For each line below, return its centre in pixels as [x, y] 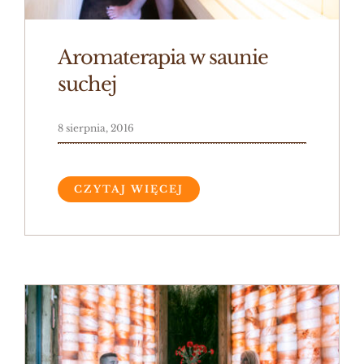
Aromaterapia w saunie [162, 57]
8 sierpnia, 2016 [95, 128]
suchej [87, 84]
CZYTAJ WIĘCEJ [128, 188]
